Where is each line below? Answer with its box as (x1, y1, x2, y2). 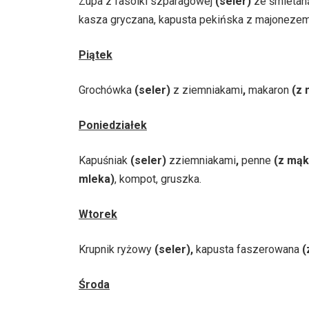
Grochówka (79, 83, 134, 97)
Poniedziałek (79, 118, 147, 132)
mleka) (79, 172, 114, 186)
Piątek (79, 48, 112, 61)
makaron (246, 83, 292, 97)
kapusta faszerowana (196, 242, 302, 256)
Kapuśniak (79, 153, 130, 167)
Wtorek (79, 207, 117, 221)
